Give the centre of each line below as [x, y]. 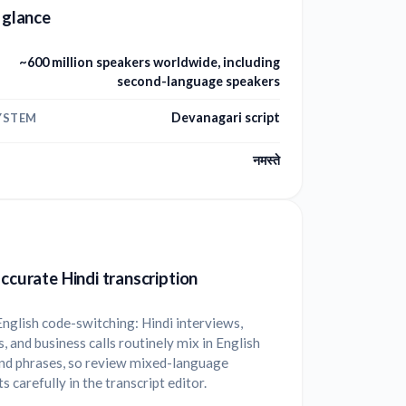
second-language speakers [198, 82]
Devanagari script [226, 117]
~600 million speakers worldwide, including [150, 63]
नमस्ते [266, 160]
